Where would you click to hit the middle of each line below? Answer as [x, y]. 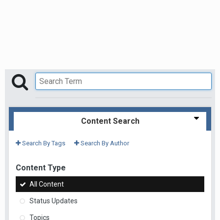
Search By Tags [43, 143]
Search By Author [104, 143]
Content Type [41, 168]
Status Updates [54, 201]
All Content [47, 184]
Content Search [110, 121]
